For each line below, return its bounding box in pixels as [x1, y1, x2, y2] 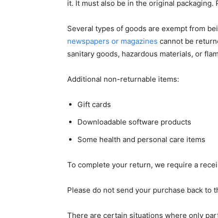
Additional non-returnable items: [67, 74, 179, 84]
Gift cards [77, 100, 111, 109]
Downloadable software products [77, 117, 191, 127]
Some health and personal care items [77, 135, 205, 144]
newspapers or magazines [67, 36, 158, 46]
